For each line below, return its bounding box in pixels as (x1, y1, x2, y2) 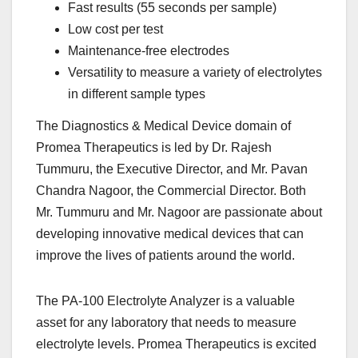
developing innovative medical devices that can (36, 227, 304, 241)
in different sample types (68, 87, 205, 101)
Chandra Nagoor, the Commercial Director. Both (36, 184, 306, 198)
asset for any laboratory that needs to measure (36, 316, 296, 330)
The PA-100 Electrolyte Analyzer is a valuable (36, 294, 295, 308)
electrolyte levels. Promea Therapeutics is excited (36, 337, 316, 352)
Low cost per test (68, 22, 163, 37)
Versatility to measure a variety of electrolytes (68, 66, 322, 80)
